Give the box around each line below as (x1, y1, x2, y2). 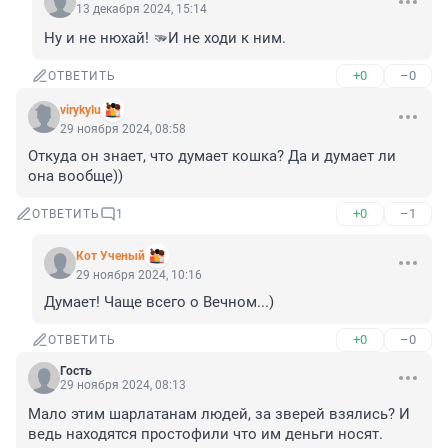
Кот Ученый (76, 249, 145, 264)
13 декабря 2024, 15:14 (76, 2, 207, 17)
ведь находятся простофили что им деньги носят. (28, 425, 383, 444)
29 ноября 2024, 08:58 (60, 122, 186, 137)
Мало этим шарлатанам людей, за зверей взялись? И (28, 405, 410, 424)
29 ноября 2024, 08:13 (60, 378, 186, 393)
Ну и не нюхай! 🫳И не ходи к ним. (44, 29, 286, 48)
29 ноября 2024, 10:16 (76, 268, 202, 283)
